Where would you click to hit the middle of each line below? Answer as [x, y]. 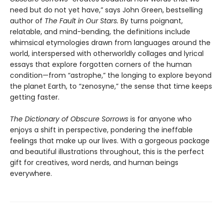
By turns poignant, [152, 21]
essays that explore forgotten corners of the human [101, 65]
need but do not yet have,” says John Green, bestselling [106, 10]
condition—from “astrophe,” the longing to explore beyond [111, 76]
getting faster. [35, 97]
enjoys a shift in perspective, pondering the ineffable [101, 130]
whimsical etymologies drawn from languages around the [110, 43]
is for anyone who [160, 119]
